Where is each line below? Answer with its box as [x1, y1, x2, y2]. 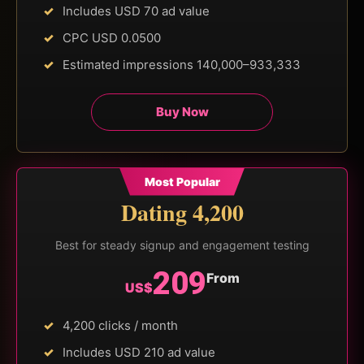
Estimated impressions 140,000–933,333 [63, 56, 301, 72]
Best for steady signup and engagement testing [54, 237, 310, 252]
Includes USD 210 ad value [63, 344, 215, 360]
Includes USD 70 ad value [63, 2, 210, 19]
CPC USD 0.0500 [63, 29, 161, 45]
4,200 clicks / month [63, 317, 178, 333]
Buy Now [155, 103, 209, 119]
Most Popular [144, 175, 220, 188]
